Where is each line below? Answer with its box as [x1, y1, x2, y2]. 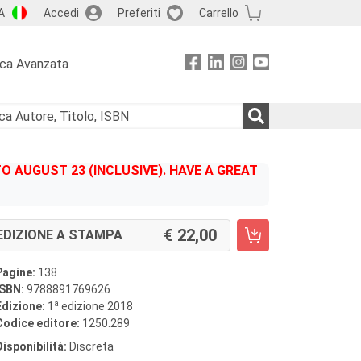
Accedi [43, 6, 79, 19]
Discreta [67, 340, 114, 353]
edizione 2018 [59, 300, 133, 313]
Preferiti [117, 6, 160, 19]
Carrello [198, 6, 239, 19]
